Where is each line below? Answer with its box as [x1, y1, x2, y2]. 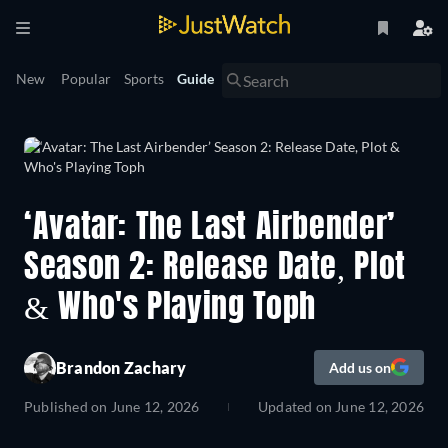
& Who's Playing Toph [24, 293, 316, 325]
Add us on [329, 358, 391, 376]
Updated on [257, 398, 336, 416]
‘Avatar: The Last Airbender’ [24, 213, 395, 245]
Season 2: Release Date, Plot [24, 253, 406, 285]
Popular [61, 70, 111, 87]
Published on [24, 398, 108, 416]
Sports [124, 70, 164, 87]
